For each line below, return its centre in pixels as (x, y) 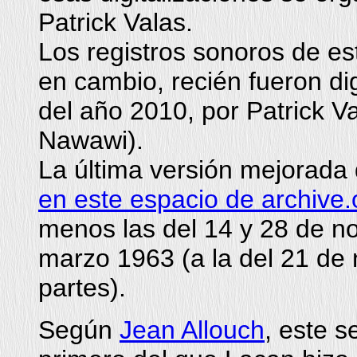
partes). (82, 288)
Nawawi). (91, 140)
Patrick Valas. (116, 22)
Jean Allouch (192, 330)
